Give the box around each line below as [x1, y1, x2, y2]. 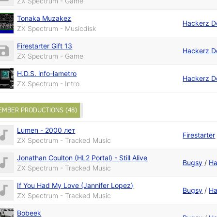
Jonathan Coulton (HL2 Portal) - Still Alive [17, 154, 148, 162]
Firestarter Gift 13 [17, 41, 73, 50]
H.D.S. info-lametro [17, 69, 77, 77]
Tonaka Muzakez [17, 14, 72, 22]
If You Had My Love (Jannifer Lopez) [17, 181, 134, 190]
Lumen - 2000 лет [17, 126, 76, 135]
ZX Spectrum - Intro [17, 79, 80, 88]
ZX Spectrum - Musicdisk [17, 24, 96, 32]
